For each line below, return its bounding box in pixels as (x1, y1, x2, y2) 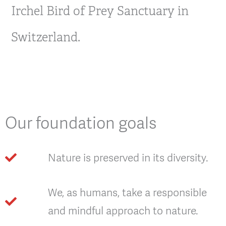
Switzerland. (11, 29, 84, 45)
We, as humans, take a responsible (47, 185, 207, 199)
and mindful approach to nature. (47, 203, 198, 217)
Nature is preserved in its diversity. (47, 150, 208, 164)
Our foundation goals (5, 112, 156, 134)
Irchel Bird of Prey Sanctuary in (11, 3, 189, 19)
